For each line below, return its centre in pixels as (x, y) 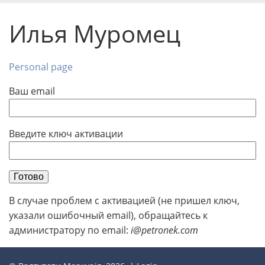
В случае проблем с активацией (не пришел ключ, (124, 200)
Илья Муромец (95, 33)
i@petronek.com (164, 230)
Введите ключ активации (66, 133)
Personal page (41, 67)
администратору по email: (70, 230)
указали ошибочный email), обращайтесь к (108, 215)
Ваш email (32, 91)
